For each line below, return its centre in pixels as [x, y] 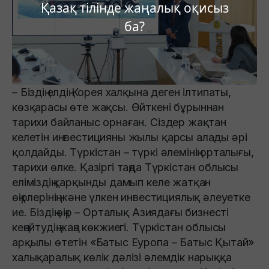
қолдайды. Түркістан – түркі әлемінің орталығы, [133, 152]
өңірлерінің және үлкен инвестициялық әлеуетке [131, 197]
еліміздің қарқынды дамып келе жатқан [112, 182]
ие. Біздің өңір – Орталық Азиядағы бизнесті [121, 212]
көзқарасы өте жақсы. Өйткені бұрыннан [118, 107]
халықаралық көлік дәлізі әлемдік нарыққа [122, 257]
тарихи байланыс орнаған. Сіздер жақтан [119, 122]
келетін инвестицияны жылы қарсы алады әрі [130, 137]
